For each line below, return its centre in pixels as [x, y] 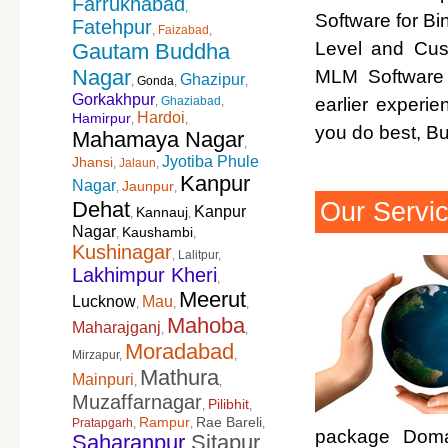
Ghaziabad [191, 101]
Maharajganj [116, 327]
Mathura [179, 377]
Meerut [212, 299]
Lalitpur [198, 255]
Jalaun [137, 163]
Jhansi [92, 162]
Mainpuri [103, 379]
